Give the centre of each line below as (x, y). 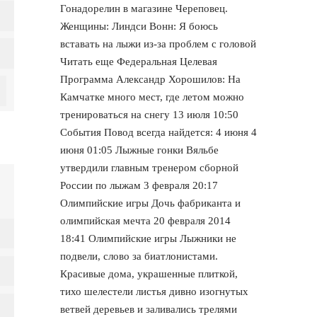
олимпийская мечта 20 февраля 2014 (146, 220)
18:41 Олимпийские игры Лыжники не (149, 238)
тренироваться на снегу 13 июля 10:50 (150, 114)
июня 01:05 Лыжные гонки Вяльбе (140, 150)
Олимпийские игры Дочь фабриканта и (151, 203)
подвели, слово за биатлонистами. (139, 256)
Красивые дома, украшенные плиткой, (149, 273)
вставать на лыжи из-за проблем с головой (158, 44)
